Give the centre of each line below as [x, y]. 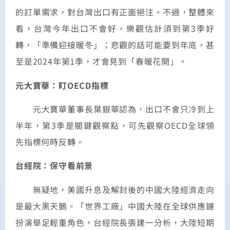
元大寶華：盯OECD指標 [62, 85]
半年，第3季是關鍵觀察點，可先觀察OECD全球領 [115, 126]
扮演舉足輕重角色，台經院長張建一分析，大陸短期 [115, 222]
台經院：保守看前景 [54, 166]
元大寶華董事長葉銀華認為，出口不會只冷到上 [123, 109]
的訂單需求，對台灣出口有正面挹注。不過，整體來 [115, 12]
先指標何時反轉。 [50, 142]
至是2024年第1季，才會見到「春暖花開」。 [101, 61]
